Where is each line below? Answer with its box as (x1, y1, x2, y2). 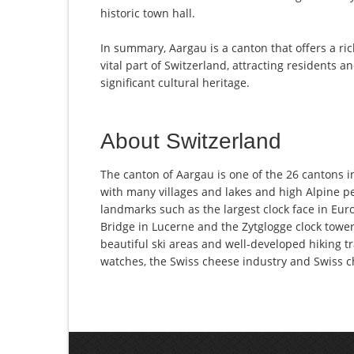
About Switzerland (100, 129, 281, 154)
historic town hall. (100, 6, 195, 21)
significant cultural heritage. (100, 75, 250, 91)
